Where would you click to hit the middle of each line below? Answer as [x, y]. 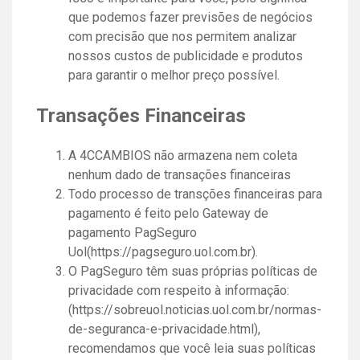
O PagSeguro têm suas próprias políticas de [193, 271]
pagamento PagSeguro [133, 232]
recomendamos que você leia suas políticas [192, 348]
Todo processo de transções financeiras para [195, 194]
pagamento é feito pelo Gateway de [168, 213]
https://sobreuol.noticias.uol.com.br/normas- [197, 309]
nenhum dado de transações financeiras [180, 174]
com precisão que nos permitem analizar [182, 36]
